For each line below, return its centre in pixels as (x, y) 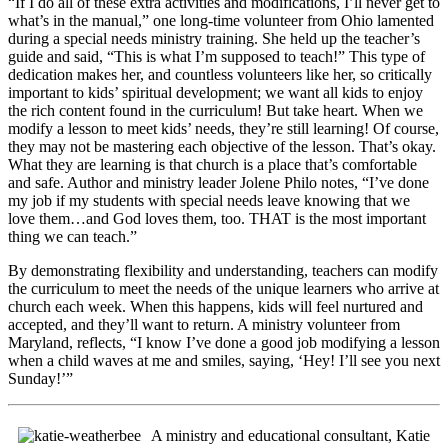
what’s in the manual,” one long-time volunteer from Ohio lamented (221, 20)
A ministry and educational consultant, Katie (290, 435)
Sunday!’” (40, 378)
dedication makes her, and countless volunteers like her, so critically (220, 74)
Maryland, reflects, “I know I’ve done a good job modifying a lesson (224, 342)
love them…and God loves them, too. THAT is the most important (217, 218)
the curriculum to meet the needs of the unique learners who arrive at (223, 288)
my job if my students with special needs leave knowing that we (209, 200)
